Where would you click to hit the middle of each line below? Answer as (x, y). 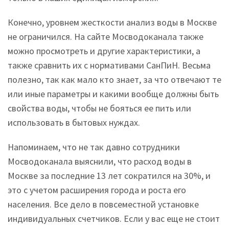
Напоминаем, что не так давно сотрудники (94, 147)
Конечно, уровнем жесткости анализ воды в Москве (112, 22)
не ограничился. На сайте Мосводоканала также (106, 37)
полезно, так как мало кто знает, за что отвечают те (114, 80)
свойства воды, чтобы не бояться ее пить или (99, 108)
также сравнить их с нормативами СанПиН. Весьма (109, 65)
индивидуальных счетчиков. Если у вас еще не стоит (114, 219)
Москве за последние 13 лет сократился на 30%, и (109, 176)
